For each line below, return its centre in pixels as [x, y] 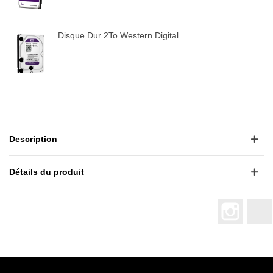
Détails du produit [47, 172]
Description [33, 139]
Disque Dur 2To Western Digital [118, 35]
